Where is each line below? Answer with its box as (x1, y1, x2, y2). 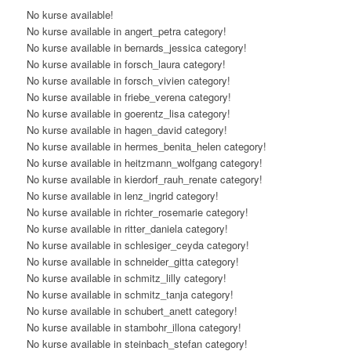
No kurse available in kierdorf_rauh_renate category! (26, 172, 262, 187)
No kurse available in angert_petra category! (26, 24, 226, 39)
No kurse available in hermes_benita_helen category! (26, 139, 266, 154)
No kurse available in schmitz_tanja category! (26, 287, 233, 302)
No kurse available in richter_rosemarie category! (26, 204, 248, 220)
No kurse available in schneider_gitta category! (26, 254, 239, 270)
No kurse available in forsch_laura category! (26, 56, 226, 72)
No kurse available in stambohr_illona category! (26, 320, 241, 335)
